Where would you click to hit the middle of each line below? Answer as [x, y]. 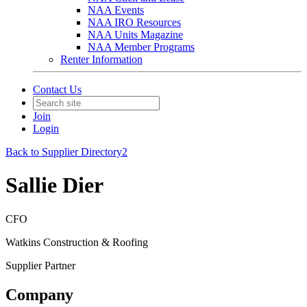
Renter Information [101, 59]
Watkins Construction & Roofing [77, 242]
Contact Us [57, 89]
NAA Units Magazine [135, 35]
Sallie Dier [54, 185]
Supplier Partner [40, 265]
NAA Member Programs [141, 47]
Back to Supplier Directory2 [66, 152]
